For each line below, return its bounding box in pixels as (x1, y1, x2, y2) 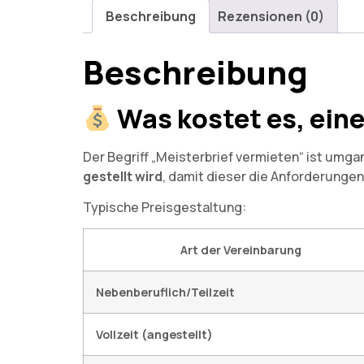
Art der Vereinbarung (180, 242, 301, 258)
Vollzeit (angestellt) (96, 327, 213, 343)
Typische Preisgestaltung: (83, 198, 246, 217)
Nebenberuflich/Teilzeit (96, 284, 235, 301)
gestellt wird (83, 167, 162, 185)
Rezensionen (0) (218, 6, 324, 25)
